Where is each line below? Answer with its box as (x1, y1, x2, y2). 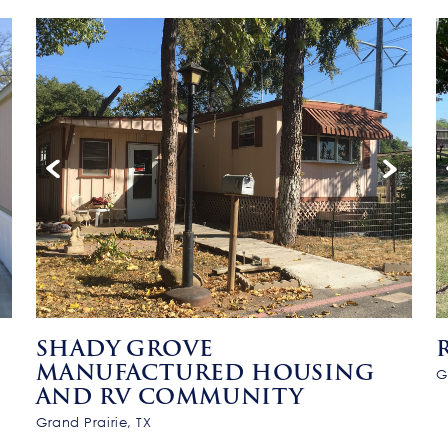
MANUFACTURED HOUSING (36, 355, 374, 389)
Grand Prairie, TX (36, 414, 152, 430)
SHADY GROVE (36, 331, 214, 365)
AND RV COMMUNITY (36, 379, 304, 413)
